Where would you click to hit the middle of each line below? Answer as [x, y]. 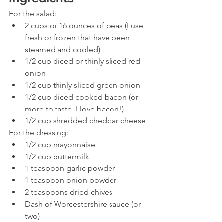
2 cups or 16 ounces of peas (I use [85, 26]
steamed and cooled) [63, 50]
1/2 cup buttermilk [58, 157]
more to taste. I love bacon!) [75, 109]
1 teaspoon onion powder [72, 180]
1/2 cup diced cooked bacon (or [83, 97]
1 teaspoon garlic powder [71, 168]
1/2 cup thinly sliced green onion [83, 85]
